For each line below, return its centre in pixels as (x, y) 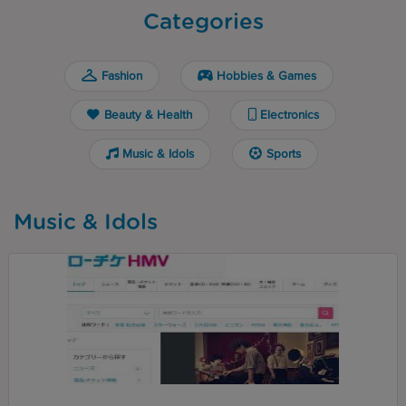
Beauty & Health (148, 116)
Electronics (290, 116)
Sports (283, 155)
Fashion (121, 77)
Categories (203, 23)
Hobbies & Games (266, 77)
